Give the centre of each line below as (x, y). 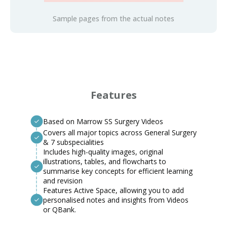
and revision (63, 181)
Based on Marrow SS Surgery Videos (103, 121)
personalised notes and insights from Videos (116, 200)
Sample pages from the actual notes (113, 18)
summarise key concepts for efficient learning (118, 171)
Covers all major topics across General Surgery (120, 133)
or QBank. (60, 210)
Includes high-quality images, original (103, 152)
